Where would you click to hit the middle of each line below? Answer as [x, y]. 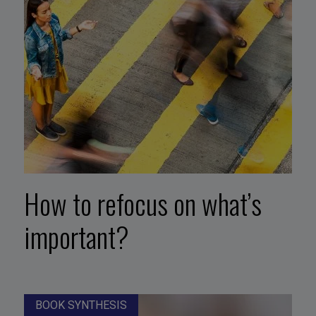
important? [76, 237]
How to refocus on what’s [142, 203]
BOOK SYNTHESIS [81, 305]
